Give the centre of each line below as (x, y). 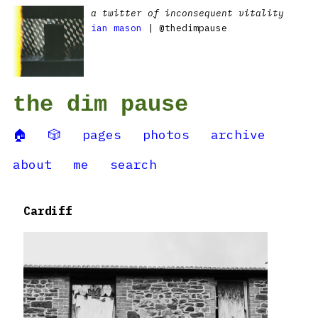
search (133, 164)
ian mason (116, 28)
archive (238, 135)
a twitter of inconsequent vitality (187, 13)
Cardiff (48, 211)
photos (166, 135)
